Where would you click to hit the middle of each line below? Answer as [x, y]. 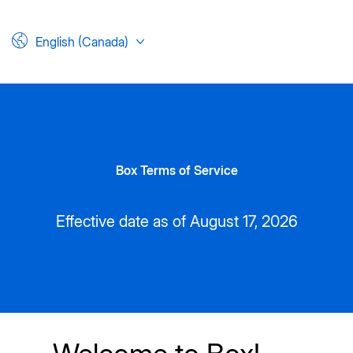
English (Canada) [82, 42]
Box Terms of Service [176, 170]
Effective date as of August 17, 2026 [176, 221]
